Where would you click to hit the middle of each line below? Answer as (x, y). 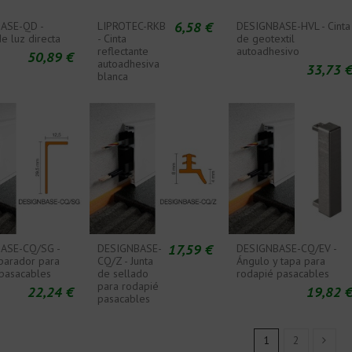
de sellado (123, 274)
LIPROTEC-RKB (132, 26)
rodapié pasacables (283, 274)
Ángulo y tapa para (281, 261)
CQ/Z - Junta (126, 261)
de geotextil (266, 39)
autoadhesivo (268, 51)
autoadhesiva (129, 64)
